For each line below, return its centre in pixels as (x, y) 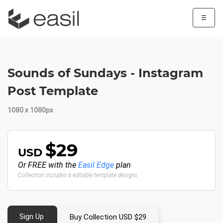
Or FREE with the (48, 165)
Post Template (53, 91)
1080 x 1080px (30, 110)
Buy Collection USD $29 (108, 217)
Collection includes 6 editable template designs (78, 175)
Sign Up (32, 217)
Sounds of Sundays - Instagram (105, 73)
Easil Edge (96, 165)
